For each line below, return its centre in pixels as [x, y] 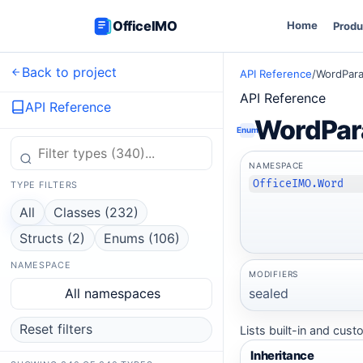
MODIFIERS [273, 273]
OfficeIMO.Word [299, 184]
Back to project [69, 72]
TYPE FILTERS [44, 185]
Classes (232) [96, 212]
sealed [268, 293]
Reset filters [56, 329]
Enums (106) [141, 238]
